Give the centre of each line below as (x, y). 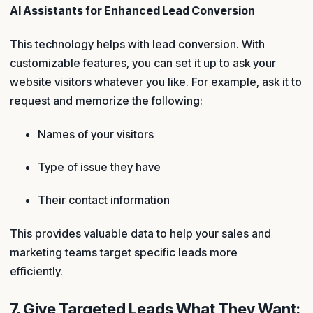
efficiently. (43, 271)
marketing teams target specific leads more (124, 252)
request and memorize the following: (106, 101)
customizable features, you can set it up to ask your (143, 63)
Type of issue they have (99, 167)
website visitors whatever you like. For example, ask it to (156, 82)
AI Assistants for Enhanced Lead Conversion (132, 10)
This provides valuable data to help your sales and (140, 233)
